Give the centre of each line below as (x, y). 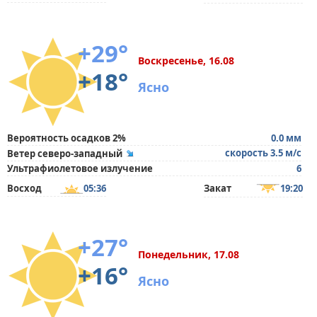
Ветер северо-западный (65, 154)
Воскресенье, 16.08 (186, 60)
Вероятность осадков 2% (67, 138)
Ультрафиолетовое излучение (80, 168)
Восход (24, 188)
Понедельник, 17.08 (189, 254)
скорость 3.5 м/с (263, 153)
